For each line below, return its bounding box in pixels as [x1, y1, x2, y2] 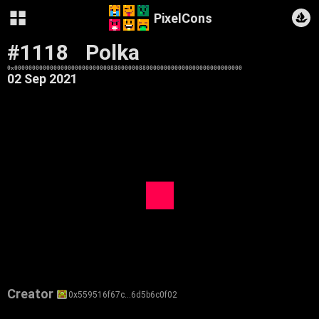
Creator [7, 286, 53, 301]
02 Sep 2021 [7, 71, 78, 86]
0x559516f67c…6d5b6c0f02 [68, 289, 178, 300]
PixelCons [153, 10, 212, 26]
